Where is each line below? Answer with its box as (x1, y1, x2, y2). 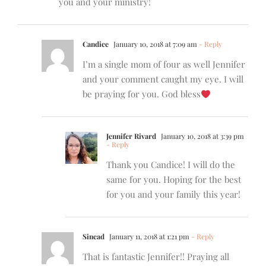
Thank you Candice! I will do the (106, 159, 235, 171)
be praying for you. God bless (83, 88, 201, 100)
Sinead (83, 232, 104, 242)
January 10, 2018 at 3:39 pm (159, 131, 244, 141)
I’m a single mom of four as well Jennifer (83, 58, 245, 71)
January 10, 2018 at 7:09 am (112, 39, 197, 49)
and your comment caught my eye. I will (83, 73, 243, 85)
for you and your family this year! (106, 188, 240, 201)
